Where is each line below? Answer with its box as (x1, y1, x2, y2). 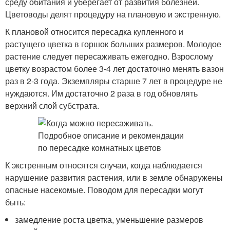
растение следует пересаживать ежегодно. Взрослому (5, 50, 213, 62)
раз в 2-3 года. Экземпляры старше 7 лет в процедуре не (5, 75, 222, 87)
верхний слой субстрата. (5, 100, 99, 111)
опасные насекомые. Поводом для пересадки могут (5, 184, 203, 196)
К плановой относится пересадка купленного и (5, 26, 183, 37)
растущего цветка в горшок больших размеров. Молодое (5, 38, 221, 50)
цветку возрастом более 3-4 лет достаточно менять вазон (5, 63, 224, 74)
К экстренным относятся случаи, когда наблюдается (5, 159, 202, 171)
